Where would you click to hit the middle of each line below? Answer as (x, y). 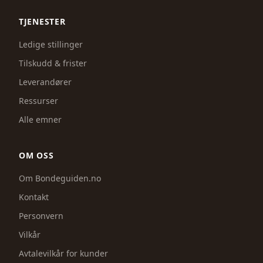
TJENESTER (42, 21)
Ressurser (38, 101)
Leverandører (45, 82)
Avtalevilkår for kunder (63, 253)
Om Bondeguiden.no (60, 178)
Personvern (41, 216)
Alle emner (40, 119)
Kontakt (34, 197)
